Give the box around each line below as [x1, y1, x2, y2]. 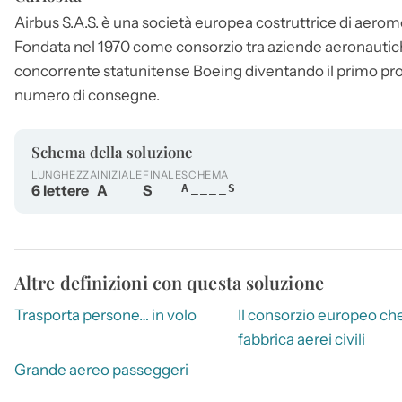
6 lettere [31, 181, 90, 200]
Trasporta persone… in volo [14, 306, 197, 325]
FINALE [142, 169, 182, 182]
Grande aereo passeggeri [14, 360, 188, 379]
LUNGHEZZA [31, 169, 98, 182]
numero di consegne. [14, 85, 160, 104]
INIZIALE [97, 169, 143, 182]
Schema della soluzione [31, 141, 193, 162]
